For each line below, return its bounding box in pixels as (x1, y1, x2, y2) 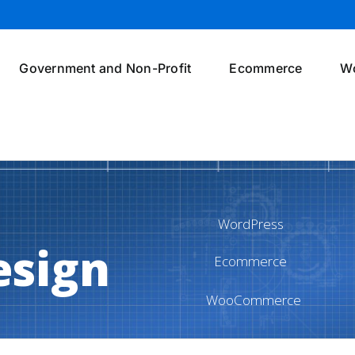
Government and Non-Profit (19, 59, 192, 76)
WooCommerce (206, 291, 301, 309)
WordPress (218, 215, 284, 233)
